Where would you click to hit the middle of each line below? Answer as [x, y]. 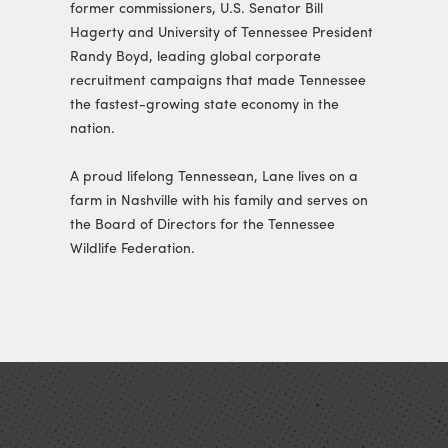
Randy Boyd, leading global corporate [195, 57]
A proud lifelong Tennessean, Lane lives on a [213, 177]
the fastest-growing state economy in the [204, 105]
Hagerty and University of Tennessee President [221, 33]
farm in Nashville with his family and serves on [218, 201]
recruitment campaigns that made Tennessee [217, 81]
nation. [92, 129]
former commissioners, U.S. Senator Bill [196, 9]
